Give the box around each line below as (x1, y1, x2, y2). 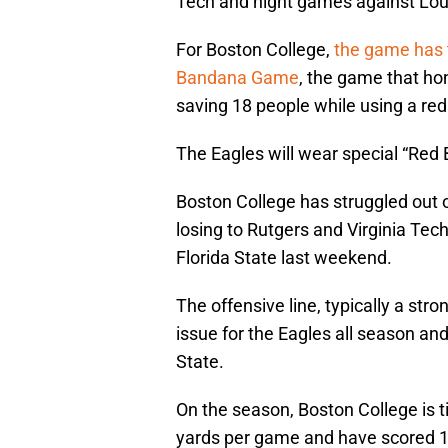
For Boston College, (176, 39, 334, 61)
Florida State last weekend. (176, 247, 392, 269)
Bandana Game (176, 67, 299, 89)
